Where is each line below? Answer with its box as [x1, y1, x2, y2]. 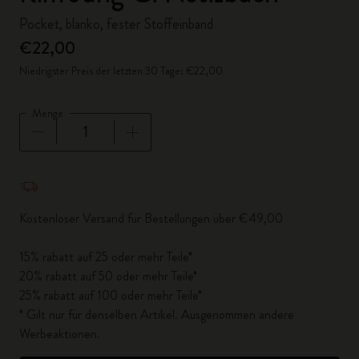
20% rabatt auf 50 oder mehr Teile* [19, 267, 197, 285]
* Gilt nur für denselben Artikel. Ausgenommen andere [19, 305, 294, 324]
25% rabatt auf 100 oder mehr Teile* [19, 286, 202, 305]
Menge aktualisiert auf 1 [18, 163, 149, 184]
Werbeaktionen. [19, 325, 100, 343]
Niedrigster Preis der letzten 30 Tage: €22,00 [19, 63, 223, 79]
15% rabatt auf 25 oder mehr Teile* [19, 248, 192, 266]
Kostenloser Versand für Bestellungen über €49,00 [19, 209, 283, 228]
